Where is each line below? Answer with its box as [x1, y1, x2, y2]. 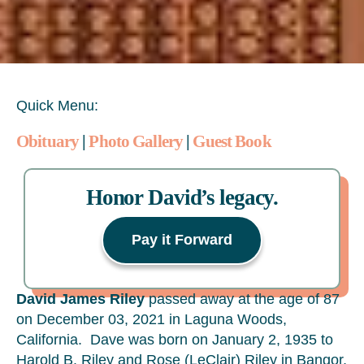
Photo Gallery [89, 132, 184, 151]
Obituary [16, 132, 80, 151]
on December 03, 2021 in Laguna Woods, [16, 311, 287, 327]
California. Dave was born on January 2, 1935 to [16, 331, 333, 348]
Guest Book [193, 132, 271, 151]
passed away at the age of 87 [145, 291, 340, 307]
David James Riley [16, 291, 145, 307]
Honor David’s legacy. [85, 185, 279, 210]
